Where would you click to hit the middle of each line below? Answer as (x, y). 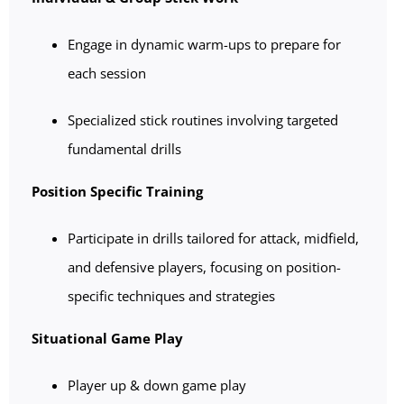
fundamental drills (125, 149)
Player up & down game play (157, 386)
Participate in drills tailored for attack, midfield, (214, 239)
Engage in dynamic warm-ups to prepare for (205, 45)
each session (107, 73)
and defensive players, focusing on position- (205, 267)
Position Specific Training (118, 192)
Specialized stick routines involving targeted (203, 120)
